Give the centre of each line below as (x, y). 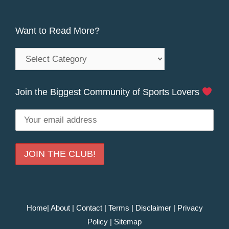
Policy (98, 222)
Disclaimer (153, 208)
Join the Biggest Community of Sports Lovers (109, 92)
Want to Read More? (58, 31)
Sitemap (128, 222)
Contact (89, 208)
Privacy (190, 208)
